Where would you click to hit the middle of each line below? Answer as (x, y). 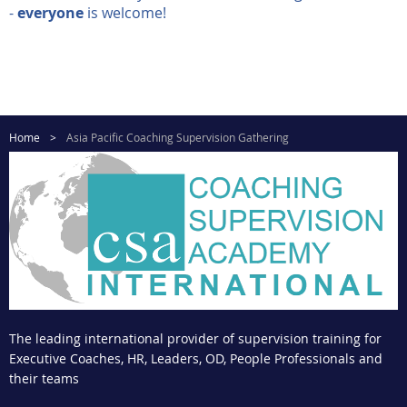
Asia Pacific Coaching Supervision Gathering (178, 137)
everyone (50, 12)
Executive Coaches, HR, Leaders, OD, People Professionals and (196, 359)
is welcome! (125, 12)
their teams (44, 379)
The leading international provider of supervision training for (195, 339)
